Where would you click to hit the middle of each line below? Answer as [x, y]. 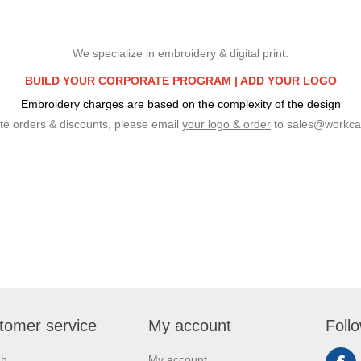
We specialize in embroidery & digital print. [180, 53]
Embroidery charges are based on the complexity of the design [180, 104]
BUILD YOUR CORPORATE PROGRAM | [132, 80]
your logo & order [226, 124]
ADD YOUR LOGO [288, 80]
